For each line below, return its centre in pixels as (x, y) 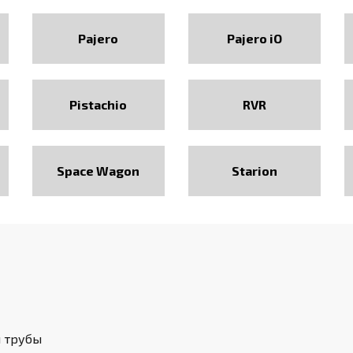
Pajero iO (255, 38)
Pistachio (98, 104)
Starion (255, 171)
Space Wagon (98, 171)
